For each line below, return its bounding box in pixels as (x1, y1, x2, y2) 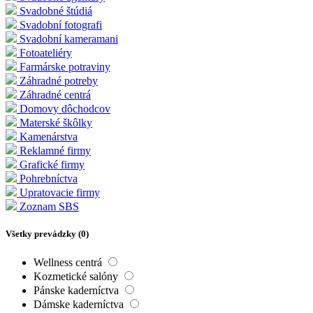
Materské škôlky (20, 116, 92, 129)
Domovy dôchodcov (20, 102, 110, 115)
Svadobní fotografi (20, 18, 102, 31)
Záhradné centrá (20, 88, 91, 101)
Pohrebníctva (20, 172, 78, 184)
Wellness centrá (34, 256, 105, 269)
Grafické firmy (20, 158, 85, 170)
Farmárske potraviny (20, 60, 110, 73)
